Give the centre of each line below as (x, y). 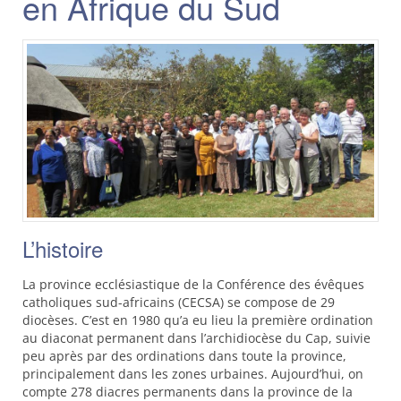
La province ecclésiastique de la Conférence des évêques (193, 284)
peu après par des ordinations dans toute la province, (184, 356)
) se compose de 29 (277, 302)
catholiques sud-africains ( (102, 302)
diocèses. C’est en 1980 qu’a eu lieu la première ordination (198, 320)
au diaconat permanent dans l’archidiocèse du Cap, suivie (196, 338)
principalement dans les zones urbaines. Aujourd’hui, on (193, 374)
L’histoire (63, 248)
